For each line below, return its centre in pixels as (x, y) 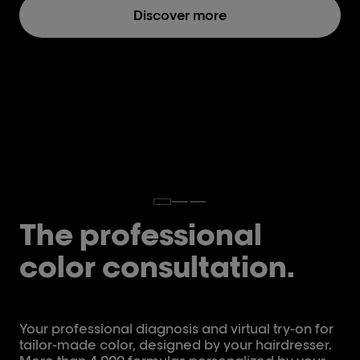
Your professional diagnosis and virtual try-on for (176, 329)
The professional (141, 234)
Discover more (180, 15)
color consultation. (157, 266)
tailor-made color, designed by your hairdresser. (176, 345)
